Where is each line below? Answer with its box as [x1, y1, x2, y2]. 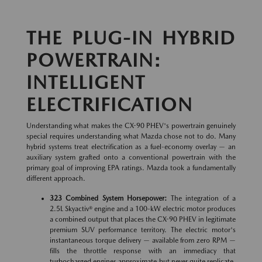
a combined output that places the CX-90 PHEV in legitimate [50, 215, 236, 224]
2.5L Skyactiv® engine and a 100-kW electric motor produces [50, 205, 236, 213]
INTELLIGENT [26, 71, 146, 94]
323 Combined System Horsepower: [50, 194, 167, 203]
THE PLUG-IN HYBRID [26, 26, 236, 50]
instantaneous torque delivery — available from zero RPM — [50, 236, 236, 245]
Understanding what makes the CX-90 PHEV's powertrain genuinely [26, 122, 236, 130]
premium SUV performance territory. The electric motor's [50, 226, 236, 235]
